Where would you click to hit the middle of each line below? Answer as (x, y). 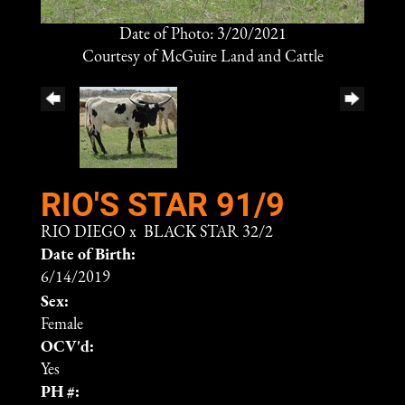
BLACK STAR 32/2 (208, 233)
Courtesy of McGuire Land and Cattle (202, 58)
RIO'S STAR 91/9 (163, 204)
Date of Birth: (88, 256)
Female (62, 325)
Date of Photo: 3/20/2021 (202, 35)
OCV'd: (67, 348)
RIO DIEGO (83, 233)
